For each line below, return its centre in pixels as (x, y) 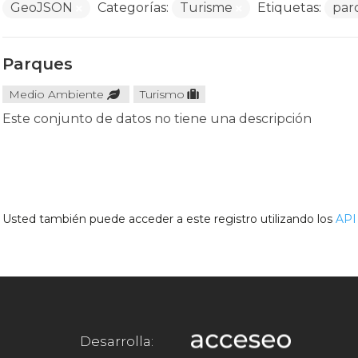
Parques (37, 64)
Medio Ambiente (56, 94)
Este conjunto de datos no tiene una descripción (157, 119)
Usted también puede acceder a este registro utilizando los (169, 219)
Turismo (162, 94)
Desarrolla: (117, 341)
